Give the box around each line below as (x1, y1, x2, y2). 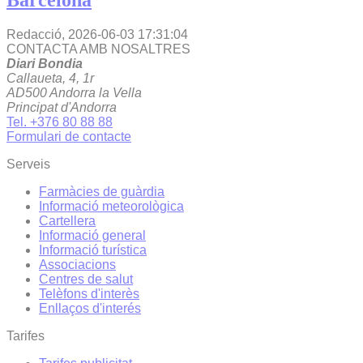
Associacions (39, 258, 116, 272)
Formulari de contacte (6, 130, 131, 144)
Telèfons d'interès (39, 287, 139, 301)
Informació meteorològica (39, 199, 184, 214)
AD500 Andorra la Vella (6, 86, 142, 100)
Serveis (6, 157, 50, 172)
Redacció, (6, 28, 68, 42)
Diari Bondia (6, 57, 83, 71)
